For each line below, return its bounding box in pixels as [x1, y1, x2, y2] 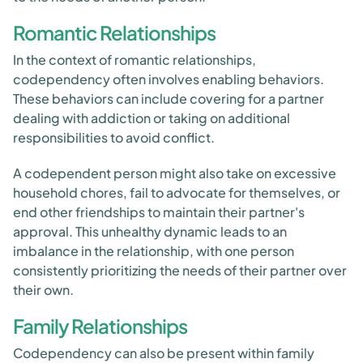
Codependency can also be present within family [13, 344, 314, 361]
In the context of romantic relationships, [13, 51, 256, 68]
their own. [13, 281, 74, 298]
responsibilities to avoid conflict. [13, 129, 215, 146]
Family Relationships [13, 314, 187, 338]
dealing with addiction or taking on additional [13, 109, 290, 126]
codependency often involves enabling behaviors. [13, 70, 324, 88]
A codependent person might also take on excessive [13, 164, 336, 181]
